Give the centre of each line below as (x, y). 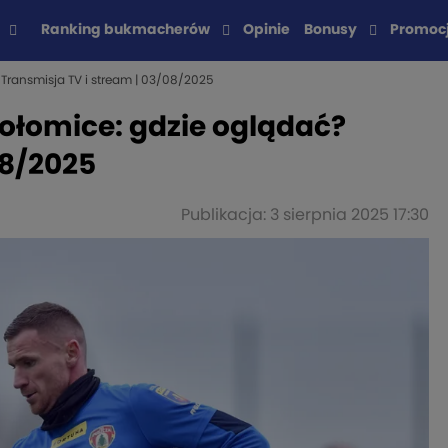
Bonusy (330, 30)
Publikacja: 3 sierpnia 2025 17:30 (305, 215)
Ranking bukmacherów (125, 30)
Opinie (266, 30)
